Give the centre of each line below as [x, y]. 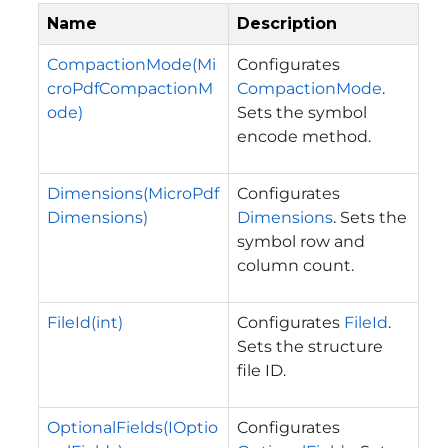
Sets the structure [310, 346]
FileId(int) [85, 322]
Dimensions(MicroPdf [133, 193]
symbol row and [301, 241]
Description [287, 23]
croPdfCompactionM [130, 88]
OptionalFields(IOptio [132, 427]
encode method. [304, 136]
